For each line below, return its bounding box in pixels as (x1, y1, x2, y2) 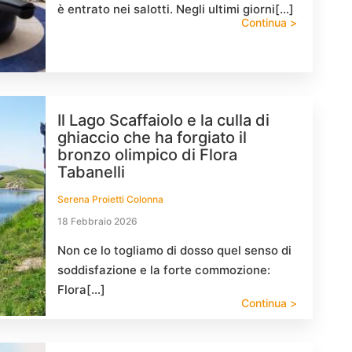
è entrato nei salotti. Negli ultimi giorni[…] (57, 2, 294, 16)
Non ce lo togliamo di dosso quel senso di (57, 243, 291, 258)
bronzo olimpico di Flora (57, 145, 237, 164)
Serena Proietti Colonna (57, 193, 163, 205)
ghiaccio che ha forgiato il (57, 128, 247, 147)
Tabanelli (57, 163, 125, 181)
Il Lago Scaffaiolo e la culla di (57, 111, 269, 130)
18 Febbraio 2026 (57, 215, 137, 227)
